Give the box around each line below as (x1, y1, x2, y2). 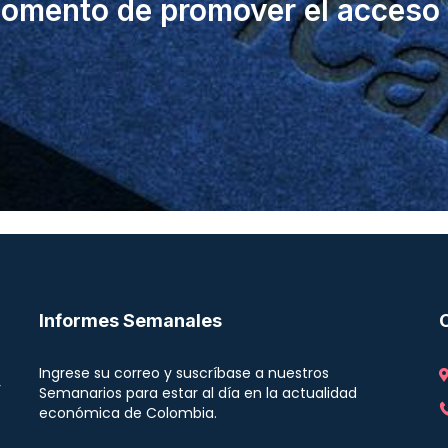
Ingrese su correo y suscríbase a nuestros (38, 363, 329, 383)
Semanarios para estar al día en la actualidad (38, 383, 357, 403)
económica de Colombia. (38, 403, 217, 423)
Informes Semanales (38, 310, 222, 331)
